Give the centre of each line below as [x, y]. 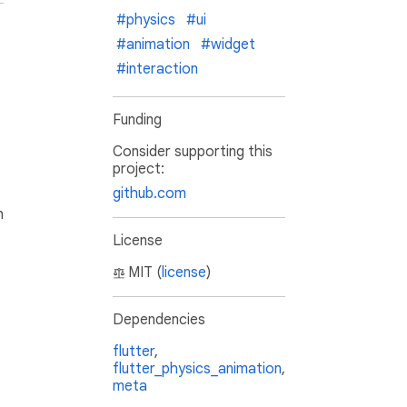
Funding [137, 120]
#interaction [157, 69]
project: [139, 169]
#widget [228, 45]
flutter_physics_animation [197, 369]
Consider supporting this [193, 152]
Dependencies [159, 320]
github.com [149, 194]
